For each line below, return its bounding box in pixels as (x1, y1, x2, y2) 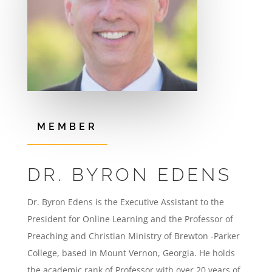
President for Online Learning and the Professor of (27, 213, 233, 225)
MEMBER (36, 121, 98, 132)
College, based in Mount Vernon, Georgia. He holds (27, 247, 235, 259)
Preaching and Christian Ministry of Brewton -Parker (27, 230, 240, 242)
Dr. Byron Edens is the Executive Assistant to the (27, 196, 224, 208)
